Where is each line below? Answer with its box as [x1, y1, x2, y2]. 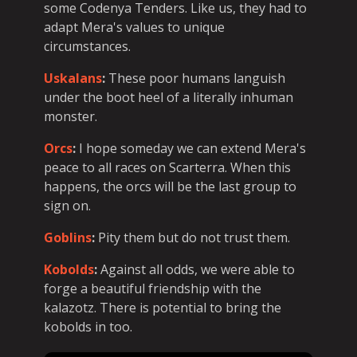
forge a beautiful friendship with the [44, 279, 261, 297]
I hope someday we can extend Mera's [76, 139, 306, 157]
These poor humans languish [105, 69, 285, 87]
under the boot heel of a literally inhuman [44, 88, 293, 106]
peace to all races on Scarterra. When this [44, 158, 291, 176]
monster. [44, 107, 97, 125]
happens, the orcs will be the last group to [44, 177, 296, 195]
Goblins [44, 228, 92, 246]
